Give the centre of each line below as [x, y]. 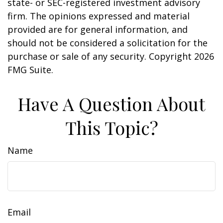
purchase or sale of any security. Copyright [101, 56]
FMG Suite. [30, 70]
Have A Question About [111, 104]
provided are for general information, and [98, 29]
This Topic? [111, 127]
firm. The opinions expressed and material [99, 16]
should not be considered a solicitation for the [108, 43]
